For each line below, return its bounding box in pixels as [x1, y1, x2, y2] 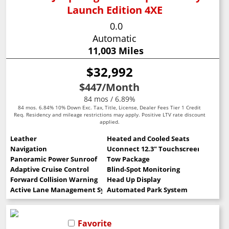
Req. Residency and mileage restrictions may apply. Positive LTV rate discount [13, 111, 205, 119]
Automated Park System [106, 185, 188, 195]
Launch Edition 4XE [66, 3, 163, 17]
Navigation [10, 144, 48, 154]
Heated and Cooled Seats [106, 134, 189, 144]
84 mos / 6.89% [83, 94, 135, 104]
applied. [99, 118, 120, 126]
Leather [10, 134, 37, 144]
